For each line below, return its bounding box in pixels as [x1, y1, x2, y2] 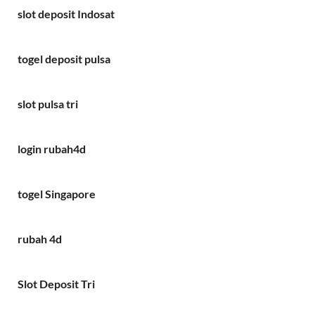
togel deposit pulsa [18, 51, 110, 65]
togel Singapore [18, 186, 96, 200]
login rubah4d [18, 141, 86, 155]
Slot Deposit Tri [18, 276, 95, 290]
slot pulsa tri [18, 96, 78, 110]
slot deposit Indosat [18, 6, 115, 20]
